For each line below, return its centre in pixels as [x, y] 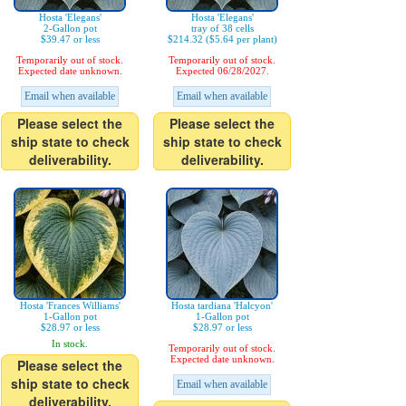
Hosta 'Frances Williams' [70, 306]
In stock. [70, 344]
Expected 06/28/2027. [222, 71]
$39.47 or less [70, 39]
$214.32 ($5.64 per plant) [222, 39]
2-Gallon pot [70, 29]
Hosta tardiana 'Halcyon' [222, 306]
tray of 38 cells [222, 29]
